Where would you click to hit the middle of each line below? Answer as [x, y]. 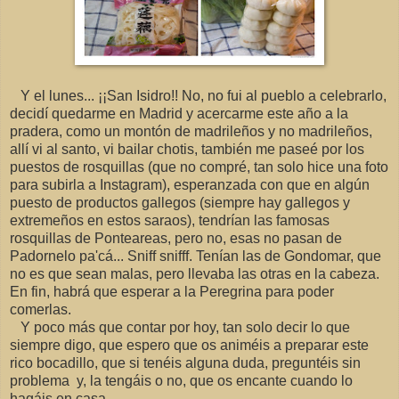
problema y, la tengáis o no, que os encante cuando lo [181, 381]
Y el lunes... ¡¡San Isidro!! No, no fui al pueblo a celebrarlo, [198, 96]
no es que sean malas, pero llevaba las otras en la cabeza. [195, 274]
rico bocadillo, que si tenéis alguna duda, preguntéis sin [185, 363]
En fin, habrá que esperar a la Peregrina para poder [172, 292]
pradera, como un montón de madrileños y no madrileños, [191, 132]
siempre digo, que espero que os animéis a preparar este [189, 346]
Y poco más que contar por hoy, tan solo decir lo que [180, 328]
